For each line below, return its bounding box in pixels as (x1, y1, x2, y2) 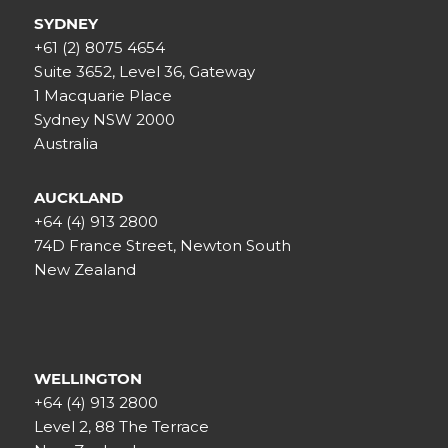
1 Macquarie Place (33, 86, 172, 106)
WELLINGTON (33, 369, 142, 389)
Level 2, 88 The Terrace (33, 417, 209, 437)
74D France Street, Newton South (33, 236, 291, 256)
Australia (33, 134, 98, 154)
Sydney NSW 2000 (33, 110, 175, 130)
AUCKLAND (33, 188, 123, 208)
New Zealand (33, 260, 136, 280)
